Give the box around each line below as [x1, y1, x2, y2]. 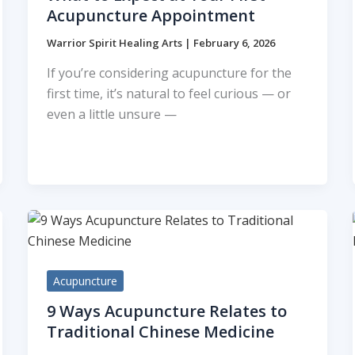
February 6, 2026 [193, 36, 275, 51]
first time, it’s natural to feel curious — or [46, 84, 291, 102]
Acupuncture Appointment [46, 5, 255, 27]
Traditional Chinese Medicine [46, 320, 274, 342]
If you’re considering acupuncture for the [46, 63, 292, 82]
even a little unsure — [46, 105, 177, 123]
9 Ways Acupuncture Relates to [46, 300, 287, 322]
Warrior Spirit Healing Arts [46, 36, 185, 51]
